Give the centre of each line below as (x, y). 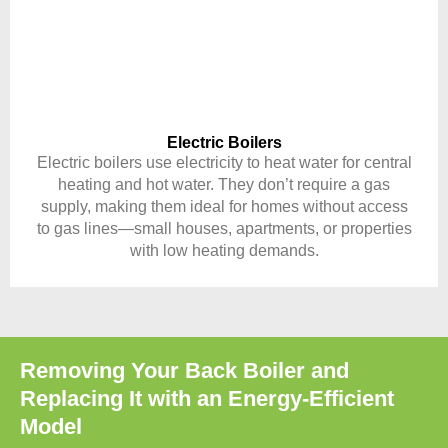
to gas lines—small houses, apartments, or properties (224, 229)
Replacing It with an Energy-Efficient (207, 399)
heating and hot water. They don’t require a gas (224, 185)
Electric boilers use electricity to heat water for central (224, 163)
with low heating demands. (224, 251)
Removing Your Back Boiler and (184, 371)
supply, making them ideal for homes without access (224, 207)
